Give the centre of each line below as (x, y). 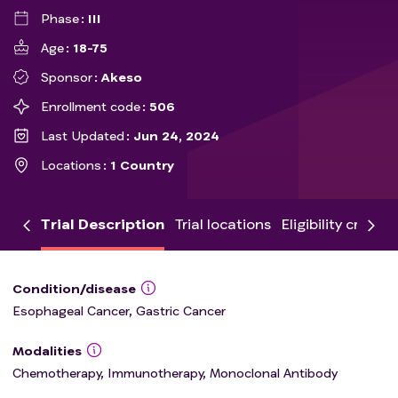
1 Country (143, 165)
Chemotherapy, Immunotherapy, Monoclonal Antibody (175, 373)
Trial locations (223, 223)
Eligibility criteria (338, 223)
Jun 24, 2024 (177, 135)
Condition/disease (74, 288)
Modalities (47, 350)
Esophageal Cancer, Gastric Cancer (119, 310)
